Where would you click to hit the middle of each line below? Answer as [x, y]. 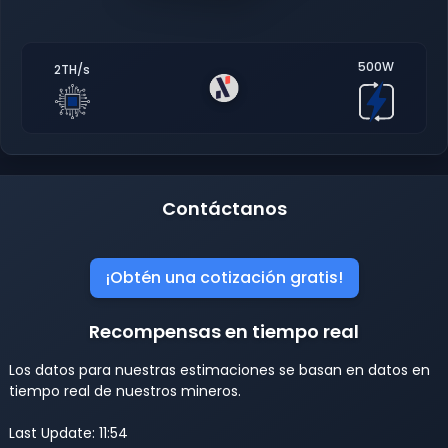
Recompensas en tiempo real [224, 331]
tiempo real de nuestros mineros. [125, 390]
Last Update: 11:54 [68, 432]
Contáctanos [224, 208]
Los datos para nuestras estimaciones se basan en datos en [219, 369]
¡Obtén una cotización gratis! [224, 277]
